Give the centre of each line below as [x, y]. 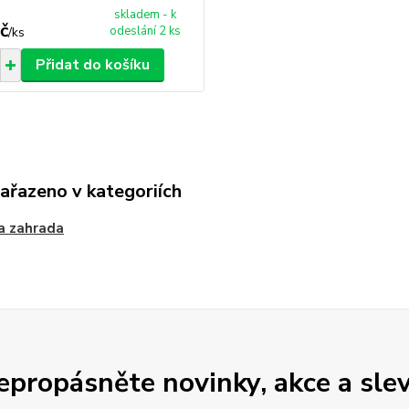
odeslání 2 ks [146, 31]
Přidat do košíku [92, 64]
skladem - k [146, 14]
